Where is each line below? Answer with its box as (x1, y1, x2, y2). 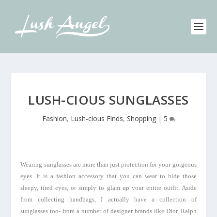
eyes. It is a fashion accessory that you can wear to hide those (20, 172, 197, 180)
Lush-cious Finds (70, 114, 123, 123)
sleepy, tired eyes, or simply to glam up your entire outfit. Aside (20, 184, 197, 191)
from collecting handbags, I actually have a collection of (20, 196, 197, 203)
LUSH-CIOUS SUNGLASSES (28, 91, 189, 108)
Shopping (126, 114, 156, 123)
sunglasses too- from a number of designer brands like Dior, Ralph (20, 207, 197, 215)
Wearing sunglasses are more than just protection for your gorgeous (20, 161, 197, 168)
